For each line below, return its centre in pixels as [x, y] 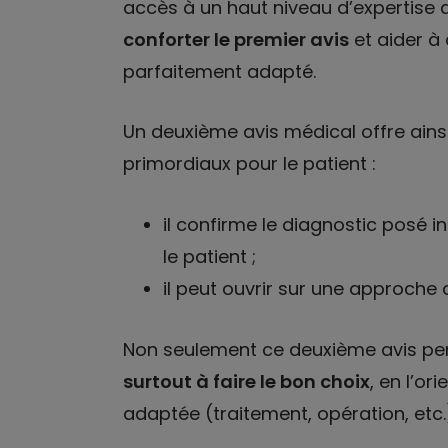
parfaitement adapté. [219, 71]
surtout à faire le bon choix [246, 381]
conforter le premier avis [235, 39]
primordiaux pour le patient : [249, 164]
